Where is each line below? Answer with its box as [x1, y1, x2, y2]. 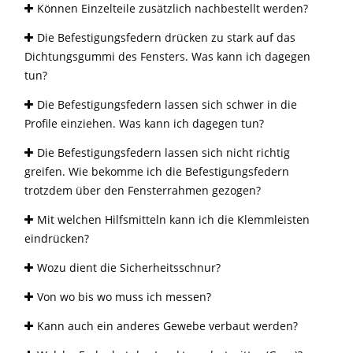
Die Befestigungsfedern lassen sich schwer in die [34, 97, 297, 113]
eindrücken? [24, 231, 89, 247]
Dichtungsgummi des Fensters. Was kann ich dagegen [24, 49, 310, 65]
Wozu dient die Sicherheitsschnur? [34, 260, 221, 276]
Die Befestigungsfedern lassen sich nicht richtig [34, 145, 290, 161]
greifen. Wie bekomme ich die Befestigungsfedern [24, 164, 289, 180]
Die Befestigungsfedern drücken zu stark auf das [34, 30, 295, 46]
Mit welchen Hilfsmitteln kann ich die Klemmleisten [34, 212, 310, 228]
